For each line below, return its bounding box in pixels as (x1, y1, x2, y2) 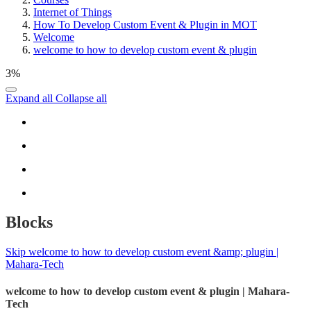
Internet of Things (33, 6, 112, 19)
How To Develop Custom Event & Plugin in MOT (33, 19, 257, 31)
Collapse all (56, 92, 107, 105)
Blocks (6, 213, 53, 232)
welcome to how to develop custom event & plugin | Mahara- (6, 285, 289, 298)
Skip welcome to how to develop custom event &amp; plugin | (6, 246, 278, 258)
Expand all (6, 92, 56, 105)
